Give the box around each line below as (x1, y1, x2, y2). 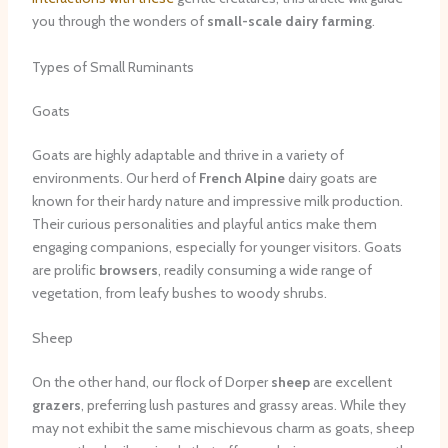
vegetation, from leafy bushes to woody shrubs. (31, 283, 327, 302)
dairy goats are (284, 168, 377, 187)
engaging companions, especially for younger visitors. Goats (31, 237, 402, 256)
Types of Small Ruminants (31, 57, 194, 76)
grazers (31, 396, 81, 415)
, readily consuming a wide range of (157, 260, 372, 279)
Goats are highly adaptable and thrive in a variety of (31, 145, 344, 164)
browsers (98, 260, 158, 279)
